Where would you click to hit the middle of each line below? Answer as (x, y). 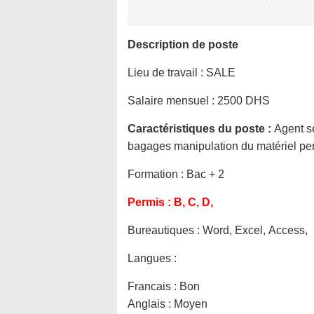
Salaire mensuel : (172, 101)
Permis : (151, 202)
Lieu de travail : (165, 73)
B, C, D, (193, 202)
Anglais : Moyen (168, 304)
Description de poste (183, 45)
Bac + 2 (205, 174)
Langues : (152, 258)
